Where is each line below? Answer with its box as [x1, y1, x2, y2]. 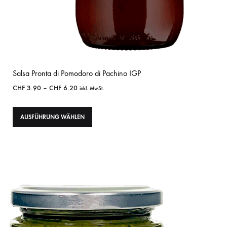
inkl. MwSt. [80, 85, 104, 92]
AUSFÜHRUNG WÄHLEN [20, 113, 85, 121]
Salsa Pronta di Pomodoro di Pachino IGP [13, 68, 141, 79]
